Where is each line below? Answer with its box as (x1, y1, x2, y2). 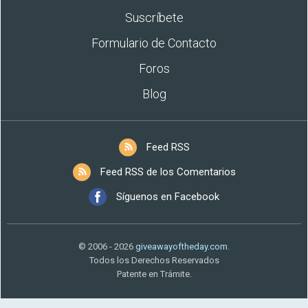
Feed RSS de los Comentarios (100, 166, 236, 178)
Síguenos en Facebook (116, 190, 219, 203)
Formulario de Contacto (91, 36, 217, 50)
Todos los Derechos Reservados (89, 255, 219, 265)
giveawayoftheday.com (135, 241, 228, 252)
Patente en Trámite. (116, 269, 192, 279)
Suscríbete (124, 10, 184, 25)
